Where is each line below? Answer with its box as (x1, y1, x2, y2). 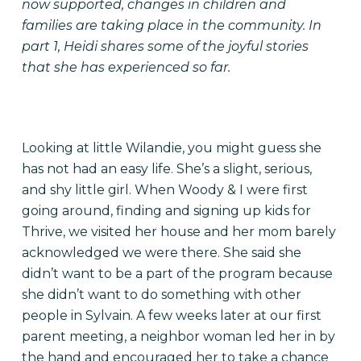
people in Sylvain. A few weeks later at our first (21, 308, 322, 323)
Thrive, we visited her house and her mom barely (21, 224, 336, 239)
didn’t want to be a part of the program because (21, 266, 333, 281)
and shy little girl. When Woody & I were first (21, 182, 308, 197)
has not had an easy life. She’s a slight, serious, (21, 161, 312, 176)
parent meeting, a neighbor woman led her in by (21, 329, 335, 344)
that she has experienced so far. (21, 60, 230, 75)
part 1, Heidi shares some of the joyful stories (21, 39, 309, 54)
